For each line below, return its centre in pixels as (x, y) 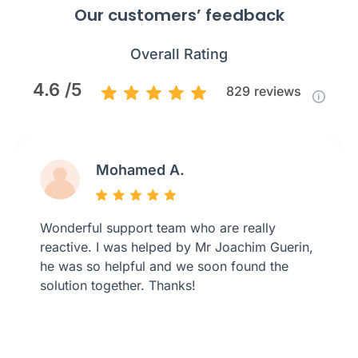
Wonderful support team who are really (158, 228)
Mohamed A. (140, 170)
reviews (279, 91)
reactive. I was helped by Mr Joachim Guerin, (177, 247)
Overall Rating (179, 54)
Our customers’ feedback (179, 16)
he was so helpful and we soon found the (164, 267)
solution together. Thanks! (118, 286)
